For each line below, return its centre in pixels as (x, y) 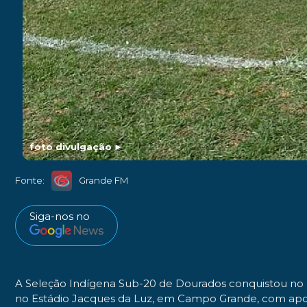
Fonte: (30, 181)
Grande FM (104, 181)
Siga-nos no (60, 216)
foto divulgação (71, 146)
